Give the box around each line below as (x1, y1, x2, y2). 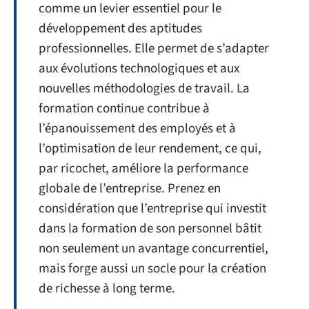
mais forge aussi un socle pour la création (39, 259, 266, 278)
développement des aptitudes (39, 19, 202, 38)
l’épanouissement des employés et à (39, 119, 236, 138)
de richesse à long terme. (39, 279, 175, 298)
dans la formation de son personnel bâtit (39, 219, 261, 238)
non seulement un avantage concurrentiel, (39, 239, 268, 258)
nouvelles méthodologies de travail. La (39, 79, 250, 98)
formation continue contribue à (39, 99, 210, 118)
